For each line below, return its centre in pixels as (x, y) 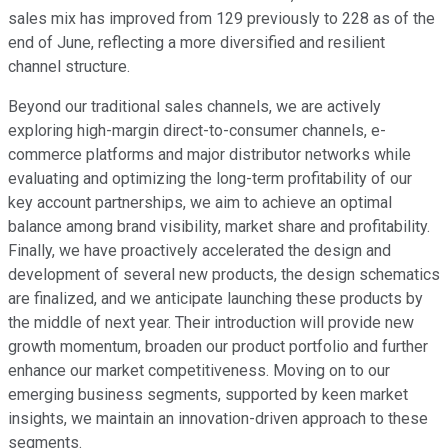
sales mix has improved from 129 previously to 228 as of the (221, 18)
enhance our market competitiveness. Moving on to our (199, 370)
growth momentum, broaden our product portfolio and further (218, 346)
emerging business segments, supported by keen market (208, 394)
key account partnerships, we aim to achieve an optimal (200, 202)
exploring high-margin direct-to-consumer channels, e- (197, 130)
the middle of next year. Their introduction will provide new (211, 322)
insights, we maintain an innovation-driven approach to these (218, 418)
